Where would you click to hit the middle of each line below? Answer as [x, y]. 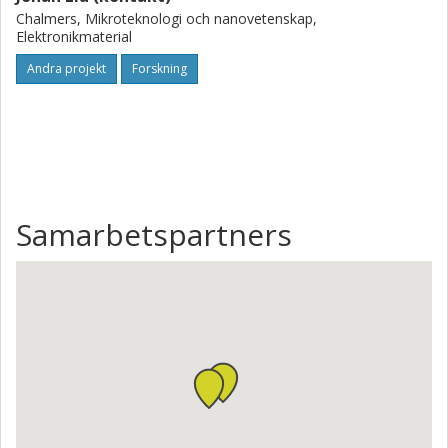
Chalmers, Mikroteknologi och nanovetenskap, [166, 18]
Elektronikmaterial [74, 36]
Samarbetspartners [154, 234]
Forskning [159, 68]
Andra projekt [66, 68]
